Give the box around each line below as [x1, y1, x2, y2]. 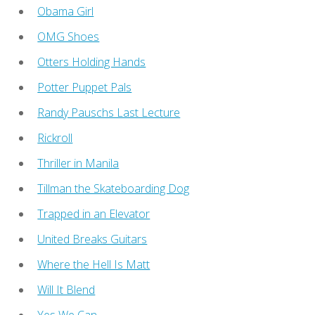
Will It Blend [37, 281, 96, 297]
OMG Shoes [37, 28, 100, 44]
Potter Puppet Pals [37, 79, 132, 95]
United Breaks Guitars [37, 231, 148, 247]
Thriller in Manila [37, 155, 120, 171]
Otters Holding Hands [37, 53, 146, 70]
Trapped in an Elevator [37, 205, 150, 221]
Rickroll [37, 129, 73, 146]
